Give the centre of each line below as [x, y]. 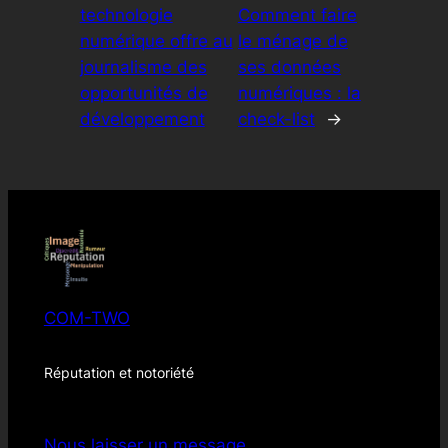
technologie [126, 15]
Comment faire [297, 15]
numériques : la [299, 93]
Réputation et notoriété [118, 373]
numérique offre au [156, 41]
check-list [276, 119]
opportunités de [143, 93]
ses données [289, 67]
